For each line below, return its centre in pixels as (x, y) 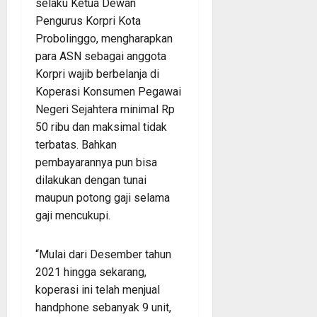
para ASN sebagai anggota (101, 56)
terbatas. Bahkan (76, 144)
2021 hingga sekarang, (91, 272)
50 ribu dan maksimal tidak (101, 127)
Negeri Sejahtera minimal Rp (105, 109)
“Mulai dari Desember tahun (103, 254)
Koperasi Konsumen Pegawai (108, 91)
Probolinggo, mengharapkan (104, 38)
